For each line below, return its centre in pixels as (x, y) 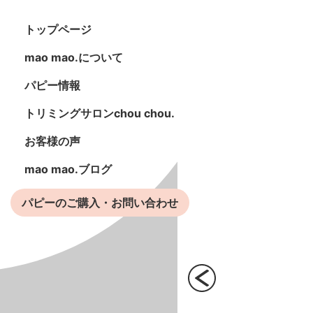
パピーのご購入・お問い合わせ (100, 203)
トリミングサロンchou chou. (100, 113)
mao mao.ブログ (68, 169)
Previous (210, 278)
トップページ (58, 29)
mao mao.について (74, 57)
